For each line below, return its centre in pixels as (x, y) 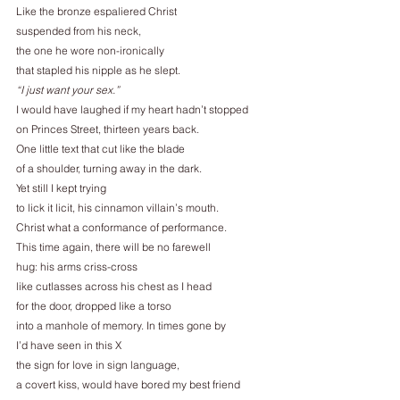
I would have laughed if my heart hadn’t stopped (132, 109)
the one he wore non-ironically (90, 50)
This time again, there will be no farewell (113, 247)
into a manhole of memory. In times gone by (121, 325)
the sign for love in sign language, (98, 365)
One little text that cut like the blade (100, 149)
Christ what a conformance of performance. (121, 227)
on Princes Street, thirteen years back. (108, 129)
